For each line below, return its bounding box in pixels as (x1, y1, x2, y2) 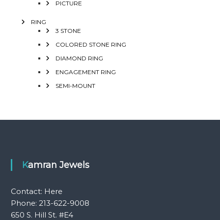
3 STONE (55, 27, 81, 34)
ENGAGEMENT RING (55, 68, 116, 76)
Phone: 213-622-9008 (10, 198, 89, 208)
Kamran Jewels (27, 159, 89, 170)
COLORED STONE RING (55, 40, 126, 48)
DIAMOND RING (55, 54, 103, 62)
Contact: (10, 186, 44, 196)
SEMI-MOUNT (55, 82, 95, 89)
